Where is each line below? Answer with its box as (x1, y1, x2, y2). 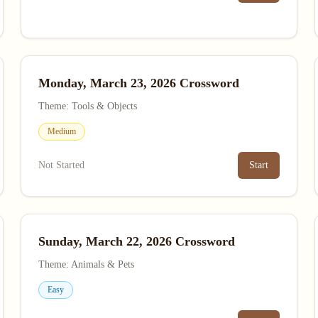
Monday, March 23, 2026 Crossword (38, 76, 240, 90)
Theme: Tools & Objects (38, 101, 138, 111)
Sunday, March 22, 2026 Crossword (38, 234, 236, 248)
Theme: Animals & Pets (38, 259, 135, 270)
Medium (48, 126, 77, 136)
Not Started (38, 160, 85, 170)
